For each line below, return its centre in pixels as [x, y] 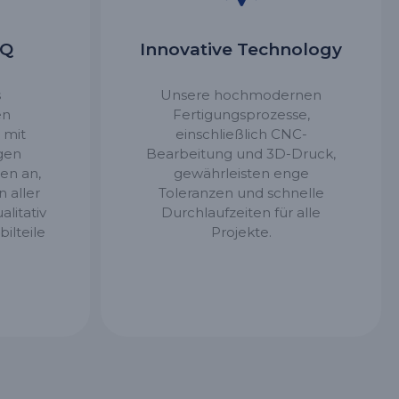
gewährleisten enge [241, 173]
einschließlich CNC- [241, 134]
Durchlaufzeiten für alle [241, 212]
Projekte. [241, 232]
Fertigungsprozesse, [241, 114]
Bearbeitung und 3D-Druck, [241, 153]
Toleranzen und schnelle [241, 192]
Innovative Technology [241, 49]
